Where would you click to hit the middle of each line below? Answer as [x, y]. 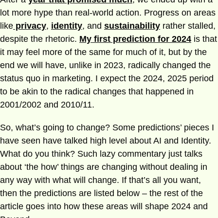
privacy [30, 26]
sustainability [132, 26]
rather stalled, [188, 26]
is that [204, 39]
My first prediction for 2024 [135, 39]
